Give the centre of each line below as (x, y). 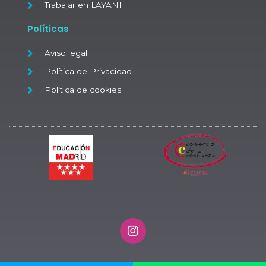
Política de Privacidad (88, 71)
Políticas (48, 28)
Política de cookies (83, 89)
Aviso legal (66, 53)
